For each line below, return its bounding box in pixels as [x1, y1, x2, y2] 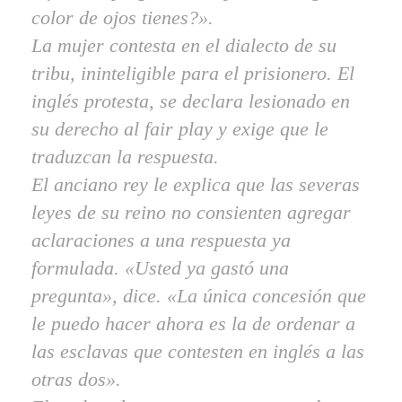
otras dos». [31, 368, 121, 390]
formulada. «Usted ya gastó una [31, 257, 289, 279]
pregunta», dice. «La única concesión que [31, 284, 366, 307]
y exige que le [213, 118, 328, 140]
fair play [144, 118, 213, 140]
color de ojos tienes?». [31, 6, 214, 29]
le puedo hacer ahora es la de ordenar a [31, 312, 355, 335]
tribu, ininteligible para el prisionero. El [31, 62, 354, 84]
